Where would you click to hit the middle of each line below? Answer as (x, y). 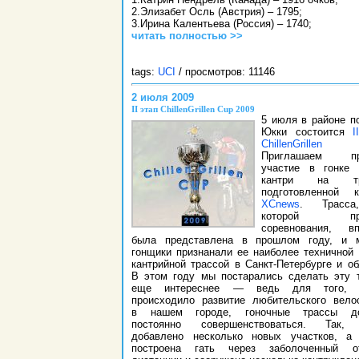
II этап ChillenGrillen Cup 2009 (193, 110)
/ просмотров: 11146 (225, 72)
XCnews (280, 204)
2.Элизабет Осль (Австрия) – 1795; (217, 12)
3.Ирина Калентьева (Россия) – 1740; (222, 24)
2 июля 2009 (163, 97)
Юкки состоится (307, 132)
